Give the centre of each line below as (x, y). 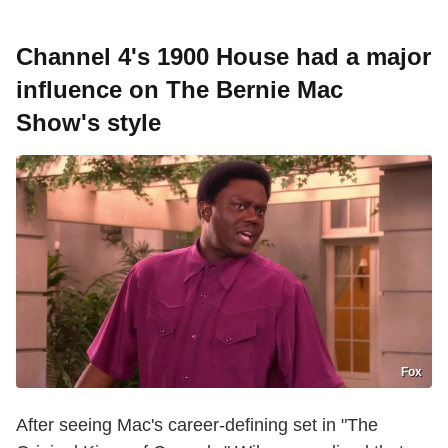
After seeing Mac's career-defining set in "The (197, 425)
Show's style (88, 122)
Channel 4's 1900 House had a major (223, 56)
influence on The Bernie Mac (179, 89)
